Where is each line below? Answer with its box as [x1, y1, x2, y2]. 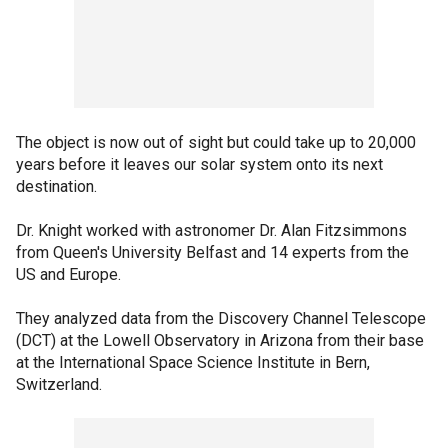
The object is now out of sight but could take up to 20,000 [16, 132, 416, 152]
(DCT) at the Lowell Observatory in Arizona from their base [16, 330, 424, 350]
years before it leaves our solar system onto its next [16, 154, 383, 174]
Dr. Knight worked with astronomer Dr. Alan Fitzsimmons [16, 220, 407, 240]
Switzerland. [16, 374, 102, 394]
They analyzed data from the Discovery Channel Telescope [16, 308, 426, 328]
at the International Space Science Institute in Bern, [16, 352, 370, 372]
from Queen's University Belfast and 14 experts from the [16, 242, 409, 262]
